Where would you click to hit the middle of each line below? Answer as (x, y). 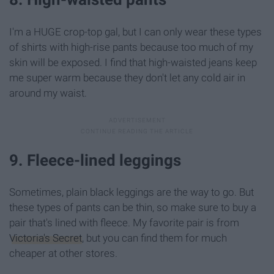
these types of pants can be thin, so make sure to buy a (133, 207)
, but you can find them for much (154, 238)
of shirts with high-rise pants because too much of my (131, 47)
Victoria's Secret (46, 238)
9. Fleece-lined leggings (95, 160)
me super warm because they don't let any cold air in (127, 77)
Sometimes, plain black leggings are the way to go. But (131, 192)
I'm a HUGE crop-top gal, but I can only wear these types (135, 31)
